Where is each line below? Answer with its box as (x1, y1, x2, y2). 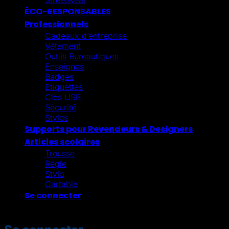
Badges (45, 71, 74, 82)
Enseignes (45, 61, 84, 72)
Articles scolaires (25, 135, 100, 148)
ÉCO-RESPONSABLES (25, 5, 111, 17)
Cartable (45, 178, 78, 189)
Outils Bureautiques (45, 51, 119, 61)
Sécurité (45, 102, 76, 112)
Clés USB (45, 91, 81, 102)
